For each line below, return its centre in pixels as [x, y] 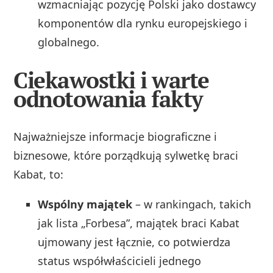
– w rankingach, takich [192, 204]
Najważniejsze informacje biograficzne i [115, 136]
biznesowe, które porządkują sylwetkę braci [126, 155]
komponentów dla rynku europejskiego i [143, 23]
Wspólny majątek [85, 204]
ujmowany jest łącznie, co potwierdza [134, 242]
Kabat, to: [39, 174]
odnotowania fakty [108, 99]
